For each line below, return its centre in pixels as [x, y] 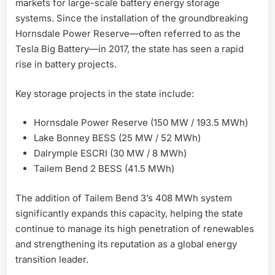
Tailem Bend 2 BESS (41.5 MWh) [104, 169]
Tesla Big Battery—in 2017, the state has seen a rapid [130, 49]
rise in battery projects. [66, 64]
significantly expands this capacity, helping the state [129, 213]
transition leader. [52, 259]
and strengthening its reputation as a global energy [126, 244]
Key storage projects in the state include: [105, 93]
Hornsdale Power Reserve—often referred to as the [128, 34]
